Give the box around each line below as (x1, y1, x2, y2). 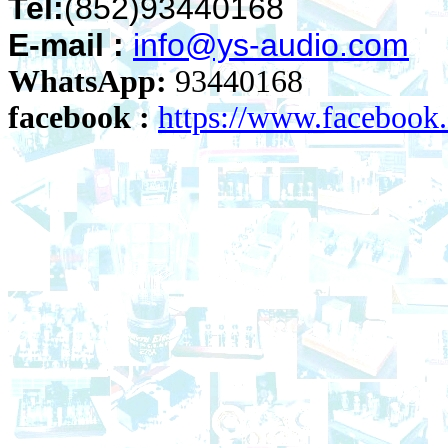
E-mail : (8, 27, 124, 63)
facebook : (8, 100, 150, 135)
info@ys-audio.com (133, 27, 409, 63)
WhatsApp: (8, 64, 167, 99)
